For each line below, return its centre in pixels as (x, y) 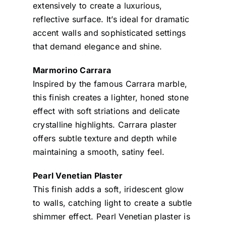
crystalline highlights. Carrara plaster (105, 124)
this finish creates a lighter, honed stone (111, 97)
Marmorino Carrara (73, 70)
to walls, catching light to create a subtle (112, 203)
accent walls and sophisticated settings (109, 33)
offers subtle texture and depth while (104, 138)
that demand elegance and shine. (97, 46)
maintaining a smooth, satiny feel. (99, 152)
